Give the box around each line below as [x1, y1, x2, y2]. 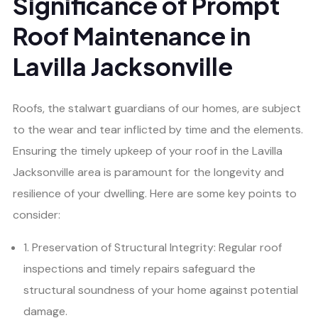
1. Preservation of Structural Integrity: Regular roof [23, 240, 282, 256]
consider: [13, 207, 60, 223]
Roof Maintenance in [13, 20, 251, 51]
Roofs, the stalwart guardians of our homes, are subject [13, 101, 301, 116]
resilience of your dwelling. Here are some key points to [13, 186, 297, 202]
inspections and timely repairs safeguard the [23, 261, 256, 277]
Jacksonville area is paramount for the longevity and [13, 165, 284, 180]
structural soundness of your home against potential [23, 283, 298, 298]
